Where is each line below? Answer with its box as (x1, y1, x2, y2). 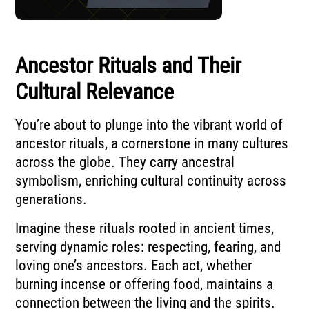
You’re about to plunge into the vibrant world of (15, 117, 283, 134)
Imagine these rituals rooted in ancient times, (15, 219, 275, 237)
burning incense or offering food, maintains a (15, 275, 274, 292)
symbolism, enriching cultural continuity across (15, 172, 287, 190)
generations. (15, 191, 88, 208)
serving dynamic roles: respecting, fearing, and (15, 238, 281, 255)
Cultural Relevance (15, 79, 175, 106)
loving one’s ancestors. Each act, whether (15, 257, 252, 274)
